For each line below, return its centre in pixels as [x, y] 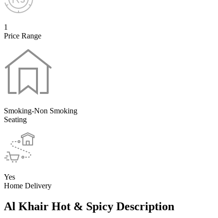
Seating [15, 119]
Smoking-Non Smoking [41, 110]
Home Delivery [28, 185]
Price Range [23, 36]
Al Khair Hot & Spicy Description [89, 206]
